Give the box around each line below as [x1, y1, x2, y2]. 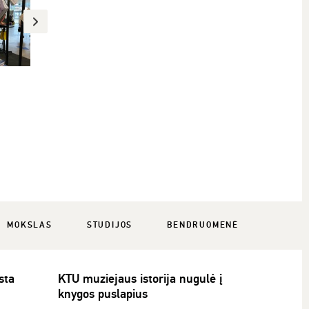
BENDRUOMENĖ [167, 219, 239, 230]
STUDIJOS [86, 219, 133, 230]
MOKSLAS [7, 219, 52, 230]
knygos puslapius [57, 286, 148, 301]
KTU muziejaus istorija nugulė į [57, 270, 222, 286]
